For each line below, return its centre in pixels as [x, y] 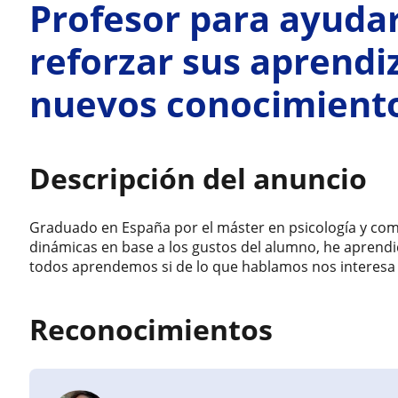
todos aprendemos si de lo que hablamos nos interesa [213, 267]
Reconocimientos [151, 329]
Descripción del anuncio [199, 178]
